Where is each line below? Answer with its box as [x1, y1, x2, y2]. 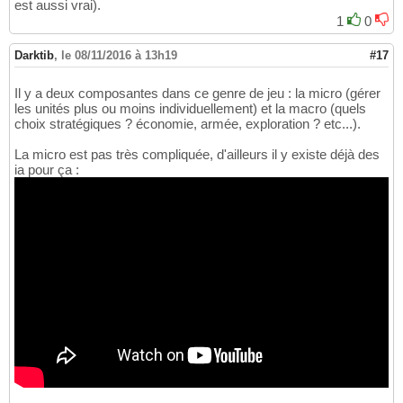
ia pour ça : [14, 161, 79, 177]
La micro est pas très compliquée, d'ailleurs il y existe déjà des [14, 146, 380, 162]
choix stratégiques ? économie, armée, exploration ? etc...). [14, 115, 361, 131]
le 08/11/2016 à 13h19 [61, 48, 177, 62]
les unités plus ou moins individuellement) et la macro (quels [14, 100, 366, 116]
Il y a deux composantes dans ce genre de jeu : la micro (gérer [14, 85, 381, 101]
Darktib [14, 48, 54, 62]
